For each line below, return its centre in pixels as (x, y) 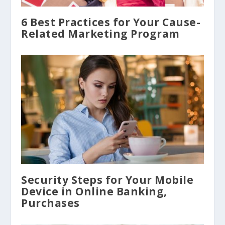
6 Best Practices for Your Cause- (111, 22)
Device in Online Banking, (94, 192)
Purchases (50, 203)
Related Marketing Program (100, 34)
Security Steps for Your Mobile (107, 180)
